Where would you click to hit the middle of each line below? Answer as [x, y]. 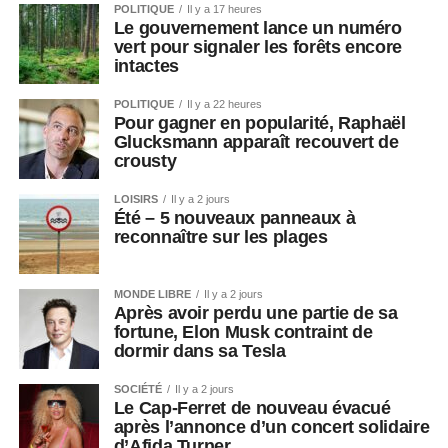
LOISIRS [135, 199]
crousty [147, 161]
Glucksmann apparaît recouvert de [256, 142]
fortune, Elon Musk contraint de [243, 332]
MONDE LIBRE [152, 294]
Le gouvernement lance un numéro [257, 28]
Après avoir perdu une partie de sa [255, 313]
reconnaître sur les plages [220, 237]
